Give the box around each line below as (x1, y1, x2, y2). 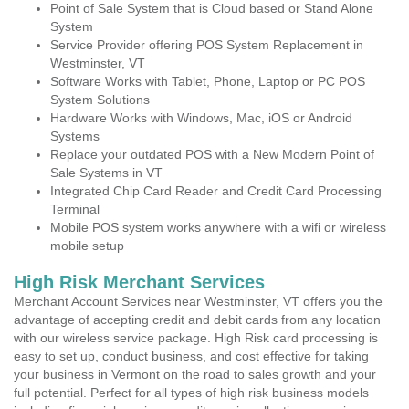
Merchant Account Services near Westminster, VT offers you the (14, 294, 383, 309)
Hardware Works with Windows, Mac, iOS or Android (50, 110, 352, 125)
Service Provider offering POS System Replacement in (50, 37, 363, 52)
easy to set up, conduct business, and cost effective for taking (14, 349, 369, 363)
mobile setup (50, 238, 124, 253)
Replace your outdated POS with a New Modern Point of (50, 147, 374, 162)
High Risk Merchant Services (14, 272, 265, 292)
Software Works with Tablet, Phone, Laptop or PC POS (50, 74, 365, 89)
